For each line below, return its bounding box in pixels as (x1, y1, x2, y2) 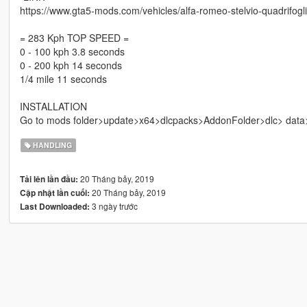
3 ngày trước (89, 200, 138, 212)
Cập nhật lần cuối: (19, 187, 90, 199)
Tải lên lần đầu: (19, 173, 78, 186)
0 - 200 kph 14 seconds (19, 58, 122, 73)
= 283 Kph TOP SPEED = (19, 31, 129, 45)
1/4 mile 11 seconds (19, 72, 107, 86)
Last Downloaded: (19, 201, 90, 213)
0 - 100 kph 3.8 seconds (19, 45, 125, 59)
